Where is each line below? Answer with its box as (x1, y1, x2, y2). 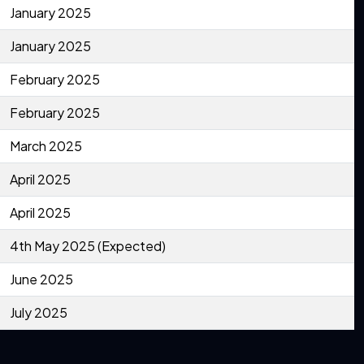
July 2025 (10, 304, 67, 322)
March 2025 (10, 137, 82, 155)
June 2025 (10, 271, 73, 288)
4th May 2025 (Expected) (10, 237, 166, 255)
